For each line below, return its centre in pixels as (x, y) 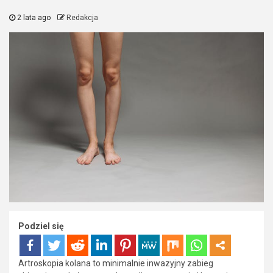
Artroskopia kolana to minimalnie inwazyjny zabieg (116, 263)
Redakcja (82, 18)
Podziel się (41, 226)
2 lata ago (34, 18)
